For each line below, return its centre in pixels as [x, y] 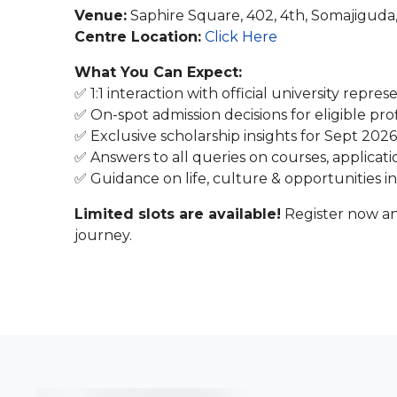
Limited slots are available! [178, 214]
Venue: [101, 16]
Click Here [241, 37]
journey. [103, 235]
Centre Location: [138, 37]
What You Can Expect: [158, 72]
